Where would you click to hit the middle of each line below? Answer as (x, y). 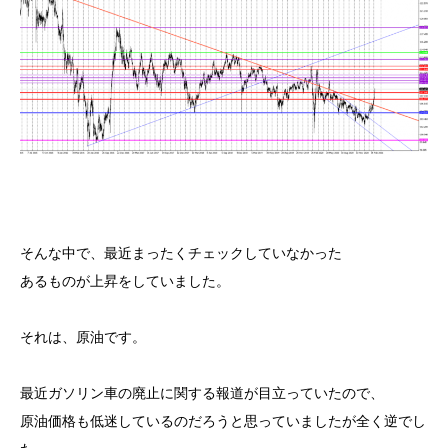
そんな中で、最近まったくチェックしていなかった (181, 252)
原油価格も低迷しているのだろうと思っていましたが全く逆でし (223, 420)
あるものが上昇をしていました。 (125, 280)
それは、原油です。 (83, 336)
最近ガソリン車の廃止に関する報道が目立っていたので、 (202, 392)
